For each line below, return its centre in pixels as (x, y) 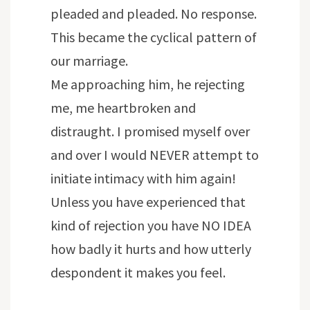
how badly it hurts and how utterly (151, 249)
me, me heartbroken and (123, 108)
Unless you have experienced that (148, 202)
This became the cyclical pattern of (154, 37)
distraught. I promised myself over (150, 131)
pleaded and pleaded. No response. (154, 14)
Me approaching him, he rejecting (148, 84)
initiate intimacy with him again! (143, 179)
